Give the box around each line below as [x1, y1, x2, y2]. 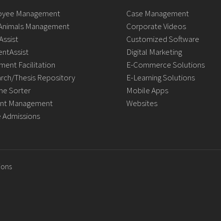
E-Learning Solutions [126, 72, 195, 83]
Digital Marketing [126, 46, 182, 57]
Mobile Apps [126, 85, 168, 96]
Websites [126, 98, 157, 109]
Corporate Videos [126, 21, 186, 32]
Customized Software [126, 34, 199, 44]
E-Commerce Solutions [126, 59, 205, 70]
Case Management [126, 8, 189, 19]
